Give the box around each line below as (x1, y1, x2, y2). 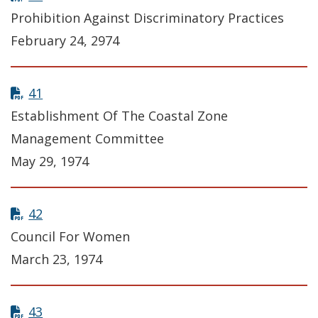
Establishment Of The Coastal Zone (11, 107, 228, 125)
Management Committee (11, 130, 164, 148)
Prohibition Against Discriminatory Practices (11, 9, 284, 27)
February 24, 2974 (11, 32, 119, 50)
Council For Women (11, 228, 130, 246)
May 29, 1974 (11, 153, 89, 170)
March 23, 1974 (11, 251, 102, 268)
